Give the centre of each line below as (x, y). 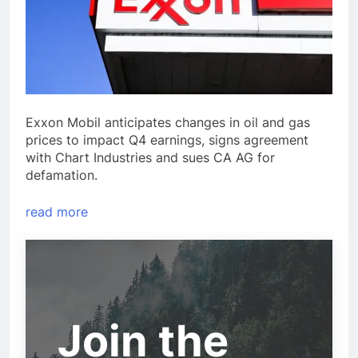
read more (57, 212)
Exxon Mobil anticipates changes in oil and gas (168, 123)
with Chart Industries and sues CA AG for (150, 158)
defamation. (62, 175)
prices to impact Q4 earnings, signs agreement (167, 140)
